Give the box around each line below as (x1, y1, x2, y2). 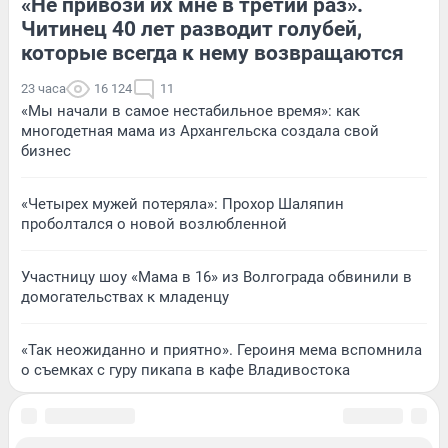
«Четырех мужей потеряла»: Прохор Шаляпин (21, 194, 344, 213)
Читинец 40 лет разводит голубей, (21, 16, 362, 41)
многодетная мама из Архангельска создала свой (21, 121, 379, 140)
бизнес (21, 141, 71, 160)
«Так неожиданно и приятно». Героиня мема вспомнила (21, 340, 422, 359)
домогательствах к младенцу (21, 287, 229, 306)
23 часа (21, 80, 66, 96)
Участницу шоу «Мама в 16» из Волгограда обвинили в (21, 267, 412, 286)
